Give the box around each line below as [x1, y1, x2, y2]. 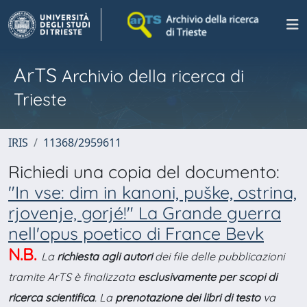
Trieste [14, 88, 66, 110]
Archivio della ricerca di [57, 65, 244, 86]
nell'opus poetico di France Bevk [8, 223, 264, 244]
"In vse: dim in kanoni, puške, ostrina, [8, 182, 297, 203]
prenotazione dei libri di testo [115, 291, 260, 304]
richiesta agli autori [57, 249, 152, 263]
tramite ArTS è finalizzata [8, 270, 138, 284]
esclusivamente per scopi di [138, 270, 277, 284]
